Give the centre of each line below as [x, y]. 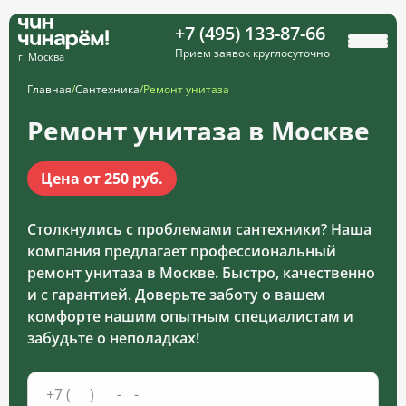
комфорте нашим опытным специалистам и [190, 317]
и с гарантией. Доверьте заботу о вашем [176, 295]
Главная [49, 90]
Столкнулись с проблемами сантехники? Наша [199, 230]
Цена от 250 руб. [102, 179]
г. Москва [41, 57]
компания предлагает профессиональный [182, 251]
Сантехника [107, 90]
